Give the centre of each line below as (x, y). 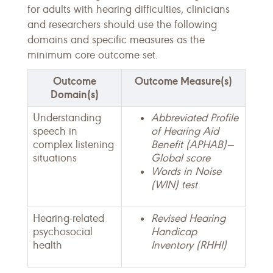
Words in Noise (186, 172)
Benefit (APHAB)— (193, 145)
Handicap (174, 232)
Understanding (67, 118)
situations (55, 158)
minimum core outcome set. (93, 55)
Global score (181, 158)
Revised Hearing (188, 219)
